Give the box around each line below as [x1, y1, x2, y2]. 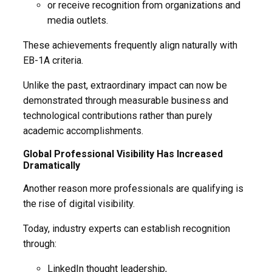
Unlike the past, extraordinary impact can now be [23, 79, 227, 91]
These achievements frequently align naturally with [23, 39, 237, 51]
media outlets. [47, 14, 108, 26]
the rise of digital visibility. [23, 197, 135, 209]
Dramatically [23, 159, 80, 171]
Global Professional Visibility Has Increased [23, 148, 223, 160]
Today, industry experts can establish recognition [23, 222, 230, 234]
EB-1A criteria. [23, 54, 83, 66]
